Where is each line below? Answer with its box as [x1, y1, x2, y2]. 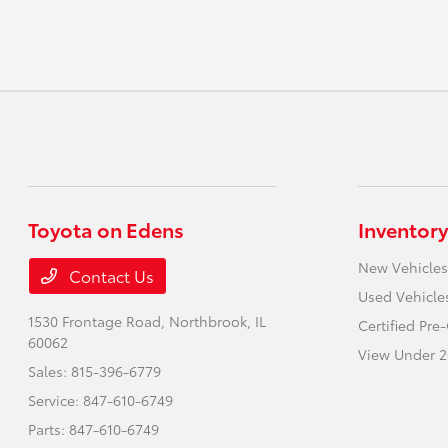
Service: [28, 390, 84, 410]
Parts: [28, 419, 70, 439]
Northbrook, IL [169, 311, 267, 331]
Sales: [28, 361, 72, 381]
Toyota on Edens [28, 215, 185, 243]
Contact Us [65, 264, 155, 287]
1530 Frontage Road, [28, 311, 170, 331]
